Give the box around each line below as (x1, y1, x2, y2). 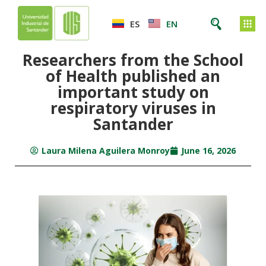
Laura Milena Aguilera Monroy (42, 145, 170, 156)
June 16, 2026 (181, 145, 236, 156)
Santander (93, 113, 173, 135)
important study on (57, 81, 209, 103)
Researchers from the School (23, 49, 243, 71)
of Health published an (46, 65, 220, 87)
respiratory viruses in (50, 97, 216, 119)
